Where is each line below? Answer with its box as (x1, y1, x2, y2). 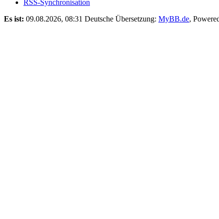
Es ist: (4, 14, 24, 23)
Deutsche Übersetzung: (85, 14, 158, 23)
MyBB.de (158, 14, 189, 23)
